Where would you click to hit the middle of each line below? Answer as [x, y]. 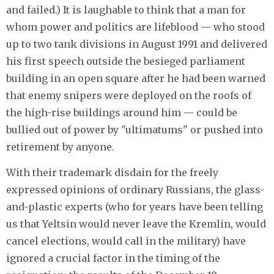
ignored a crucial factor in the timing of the [113, 258]
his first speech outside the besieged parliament [126, 61]
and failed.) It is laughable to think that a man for [126, 9]
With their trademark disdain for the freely [112, 172]
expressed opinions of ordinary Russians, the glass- [135, 189]
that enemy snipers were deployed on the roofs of [129, 95]
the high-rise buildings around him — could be [122, 112]
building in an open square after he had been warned [136, 78]
